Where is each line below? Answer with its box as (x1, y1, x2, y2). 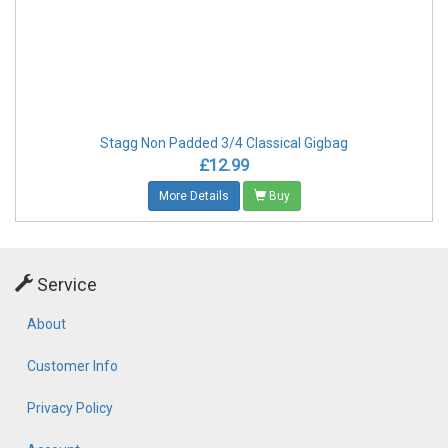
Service (33, 273, 97, 295)
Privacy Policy (27, 399, 113, 416)
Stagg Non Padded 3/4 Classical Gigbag (100, 134, 348, 151)
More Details (158, 188, 229, 203)
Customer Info (27, 357, 118, 374)
